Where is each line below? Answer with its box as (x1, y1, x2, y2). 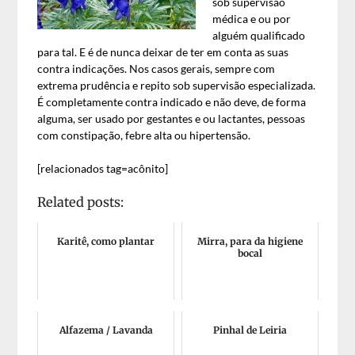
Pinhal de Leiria (212, 324, 287, 336)
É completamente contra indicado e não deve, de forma (37, 95, 307, 109)
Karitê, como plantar (57, 235, 155, 247)
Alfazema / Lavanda (59, 324, 153, 336)
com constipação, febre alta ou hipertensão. (37, 128, 251, 142)
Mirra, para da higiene (197, 235, 303, 247)
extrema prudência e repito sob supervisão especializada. (37, 78, 316, 92)
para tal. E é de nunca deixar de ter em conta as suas (37, 45, 289, 59)
